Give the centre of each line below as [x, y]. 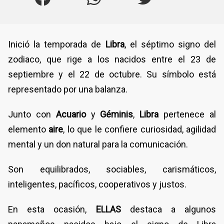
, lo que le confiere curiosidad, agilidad [140, 129]
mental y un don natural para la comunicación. [98, 144]
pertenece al [190, 114]
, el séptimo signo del [170, 44]
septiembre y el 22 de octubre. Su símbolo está [112, 74]
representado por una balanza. [68, 89]
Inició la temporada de [57, 44]
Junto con [29, 114]
